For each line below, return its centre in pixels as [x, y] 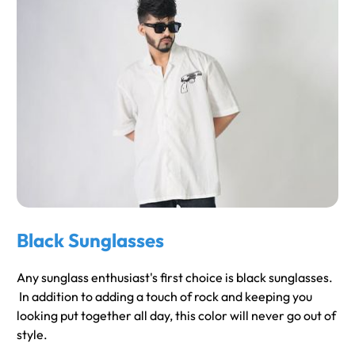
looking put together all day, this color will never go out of [176, 315]
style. [32, 334]
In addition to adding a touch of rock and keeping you [164, 296]
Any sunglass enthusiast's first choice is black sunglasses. [175, 277]
